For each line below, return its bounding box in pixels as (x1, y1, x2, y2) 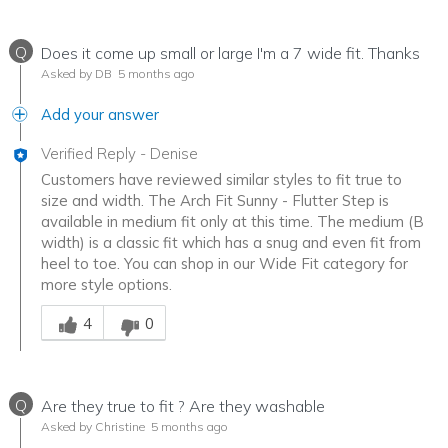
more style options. (41, 275, 172, 295)
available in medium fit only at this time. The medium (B (41, 212, 424, 232)
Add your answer (41, 105, 159, 125)
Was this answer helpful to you (40, 295, 252, 315)
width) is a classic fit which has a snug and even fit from (41, 233, 421, 253)
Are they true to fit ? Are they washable (41, 396, 325, 417)
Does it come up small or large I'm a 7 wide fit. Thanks (41, 43, 420, 64)
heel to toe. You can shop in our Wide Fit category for (41, 254, 408, 274)
